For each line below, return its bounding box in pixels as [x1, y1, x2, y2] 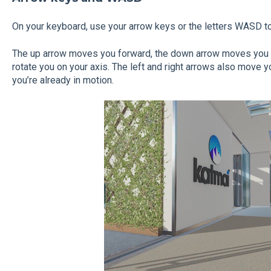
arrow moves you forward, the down [42, 47, 194, 59]
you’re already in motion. [11, 74, 114, 86]
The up [11, 47, 41, 59]
